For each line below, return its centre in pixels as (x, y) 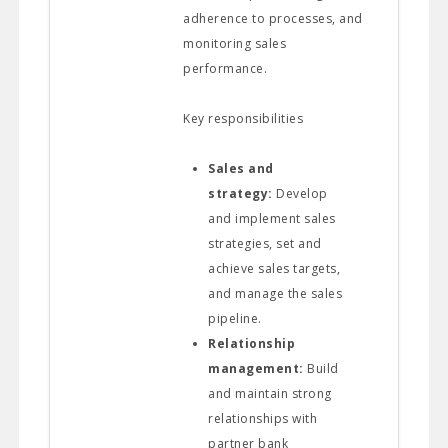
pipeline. (235, 318)
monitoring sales (235, 43)
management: (256, 368)
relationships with (263, 418)
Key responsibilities (243, 118)
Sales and (241, 168)
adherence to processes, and (273, 18)
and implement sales (272, 218)
